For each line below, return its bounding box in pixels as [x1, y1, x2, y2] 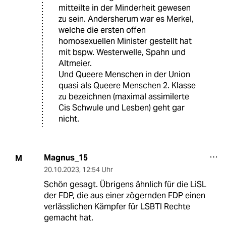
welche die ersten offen [59, 25, 146, 36]
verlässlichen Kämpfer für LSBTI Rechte [43, 201, 190, 212]
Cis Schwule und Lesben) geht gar [59, 102, 185, 114]
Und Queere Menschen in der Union [59, 69, 190, 80]
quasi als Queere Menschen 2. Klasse [59, 80, 196, 91]
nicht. [59, 114, 79, 125]
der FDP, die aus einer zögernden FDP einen [43, 190, 205, 201]
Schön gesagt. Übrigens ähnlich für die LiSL [43, 179, 206, 190]
